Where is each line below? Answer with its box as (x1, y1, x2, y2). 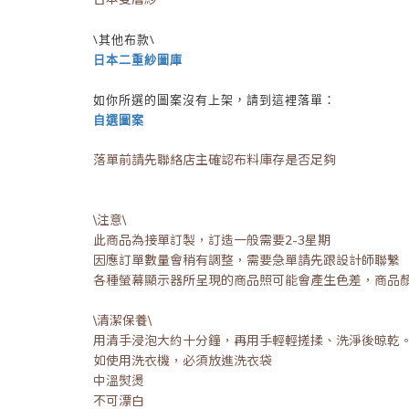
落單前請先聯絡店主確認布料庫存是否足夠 (93, 152, 336, 168)
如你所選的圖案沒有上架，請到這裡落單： (93, 91, 336, 109)
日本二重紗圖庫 (93, 51, 183, 68)
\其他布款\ (93, 31, 155, 48)
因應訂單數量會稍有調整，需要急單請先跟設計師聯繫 (93, 252, 400, 268)
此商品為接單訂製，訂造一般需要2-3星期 (93, 232, 330, 248)
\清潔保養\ (93, 312, 152, 329)
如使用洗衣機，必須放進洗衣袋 (93, 352, 272, 369)
